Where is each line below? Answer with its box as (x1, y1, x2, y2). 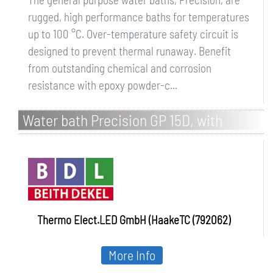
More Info (108, 247, 155, 263)
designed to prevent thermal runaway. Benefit (28, 44, 231, 58)
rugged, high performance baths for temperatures (28, 10, 249, 24)
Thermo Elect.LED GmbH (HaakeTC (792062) (37, 213, 230, 227)
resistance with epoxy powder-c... (28, 78, 177, 92)
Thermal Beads (23, 129, 112, 148)
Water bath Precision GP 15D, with (23, 110, 222, 129)
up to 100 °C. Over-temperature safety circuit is (28, 27, 238, 41)
